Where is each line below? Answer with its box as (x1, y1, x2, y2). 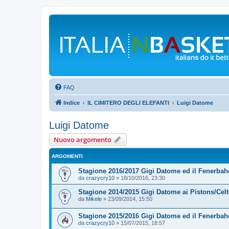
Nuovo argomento (54, 135, 111, 144)
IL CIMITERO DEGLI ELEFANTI (87, 100, 169, 106)
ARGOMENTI (52, 153, 83, 159)
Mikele (86, 196, 102, 202)
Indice (63, 100, 80, 106)
